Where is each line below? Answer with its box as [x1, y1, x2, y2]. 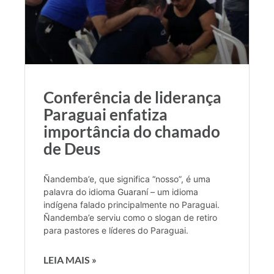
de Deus [43, 138, 100, 158]
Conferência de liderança [43, 87, 221, 107]
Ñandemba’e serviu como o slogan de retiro [43, 212, 217, 223]
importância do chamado [43, 121, 220, 141]
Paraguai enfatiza [43, 104, 168, 124]
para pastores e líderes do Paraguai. [43, 224, 188, 235]
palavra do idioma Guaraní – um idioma [43, 186, 198, 197]
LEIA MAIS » [43, 253, 97, 265]
